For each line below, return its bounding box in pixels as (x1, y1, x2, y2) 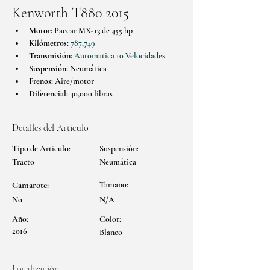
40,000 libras (68, 89, 113, 99)
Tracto (12, 157, 34, 167)
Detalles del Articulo (12, 122, 89, 134)
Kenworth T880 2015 (12, 4, 129, 22)
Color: (99, 214, 121, 224)
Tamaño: (99, 180, 128, 190)
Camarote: (12, 180, 49, 190)
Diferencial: (29, 89, 68, 99)
